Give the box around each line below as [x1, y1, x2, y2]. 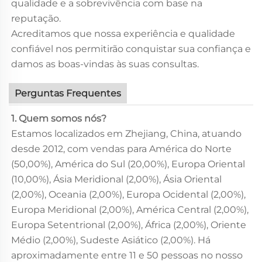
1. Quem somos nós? [11, 112, 106, 124]
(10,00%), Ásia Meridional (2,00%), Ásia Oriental [11, 173, 222, 185]
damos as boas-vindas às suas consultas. [11, 58, 199, 70]
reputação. [11, 12, 61, 24]
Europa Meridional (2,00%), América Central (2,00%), [11, 204, 249, 215]
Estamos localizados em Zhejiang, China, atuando [11, 127, 242, 139]
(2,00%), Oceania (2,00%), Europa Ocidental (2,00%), [11, 188, 246, 200]
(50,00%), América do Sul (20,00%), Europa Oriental [11, 158, 245, 170]
